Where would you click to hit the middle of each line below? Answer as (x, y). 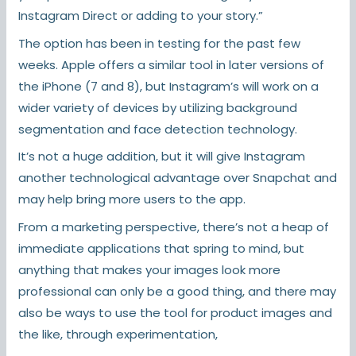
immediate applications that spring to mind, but (162, 248)
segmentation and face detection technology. (158, 129)
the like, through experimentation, (118, 334)
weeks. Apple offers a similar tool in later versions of (172, 64)
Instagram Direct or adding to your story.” (141, 16)
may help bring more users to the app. (132, 199)
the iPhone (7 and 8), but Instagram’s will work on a (169, 86)
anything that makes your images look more (150, 269)
